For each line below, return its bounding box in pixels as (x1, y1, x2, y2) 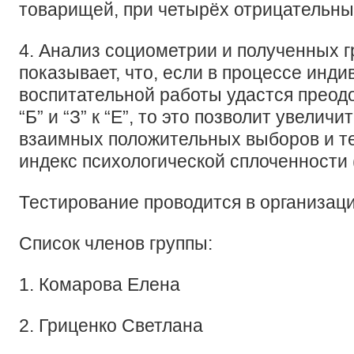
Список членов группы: (19, 233, 213, 254)
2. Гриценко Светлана (19, 315, 203, 336)
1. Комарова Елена (19, 274, 180, 295)
